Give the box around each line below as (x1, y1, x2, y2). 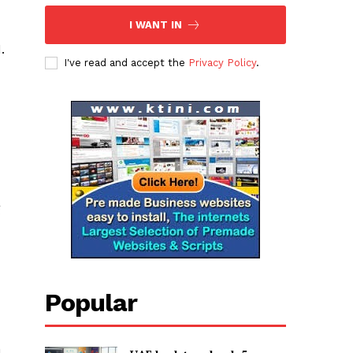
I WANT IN (129, 19, 183, 32)
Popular (44, 288, 137, 318)
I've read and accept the (63, 57, 188, 69)
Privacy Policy (188, 57, 256, 69)
